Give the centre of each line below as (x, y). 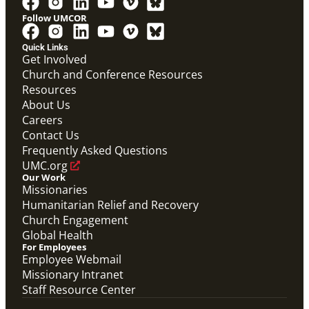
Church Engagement (75, 220)
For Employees (54, 247)
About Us (46, 104)
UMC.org (45, 165)
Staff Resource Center (79, 289)
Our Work (44, 177)
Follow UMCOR (54, 18)
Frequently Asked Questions (95, 150)
